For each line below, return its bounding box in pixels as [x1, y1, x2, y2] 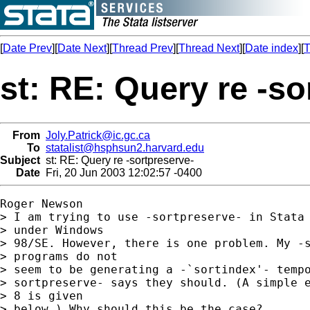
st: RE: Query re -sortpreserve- [40, 154, 194, 166]
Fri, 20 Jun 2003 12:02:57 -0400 [40, 166, 202, 179]
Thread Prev [112, 42, 173, 54]
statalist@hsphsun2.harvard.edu [46, 141, 204, 154]
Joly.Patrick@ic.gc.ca [46, 129, 150, 141]
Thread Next [179, 42, 239, 54]
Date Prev [3, 42, 52, 54]
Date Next [57, 42, 107, 54]
